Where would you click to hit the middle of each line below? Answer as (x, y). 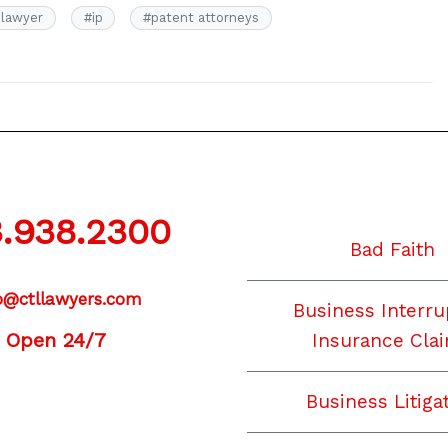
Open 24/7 (56, 339)
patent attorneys (204, 18)
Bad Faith (392, 249)
